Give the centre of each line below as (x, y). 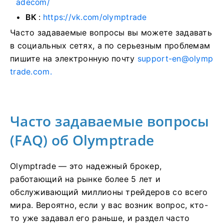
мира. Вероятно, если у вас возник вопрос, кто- (109, 205)
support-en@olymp (175, 59)
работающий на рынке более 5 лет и (85, 179)
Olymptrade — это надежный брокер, (86, 166)
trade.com (30, 72)
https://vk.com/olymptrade (95, 17)
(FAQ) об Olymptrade (82, 140)
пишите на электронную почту (74, 59)
